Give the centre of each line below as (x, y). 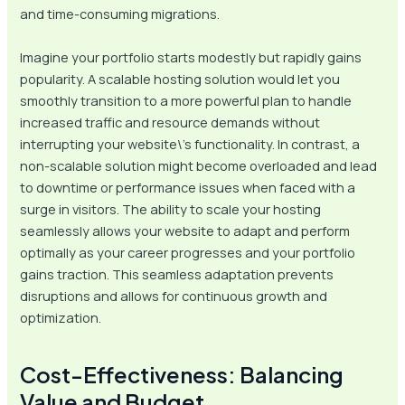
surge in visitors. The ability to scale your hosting (171, 208)
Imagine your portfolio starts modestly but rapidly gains (191, 57)
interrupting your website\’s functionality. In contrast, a (190, 143)
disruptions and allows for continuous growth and (174, 295)
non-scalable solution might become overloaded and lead (199, 165)
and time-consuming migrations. (120, 14)
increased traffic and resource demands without (170, 122)
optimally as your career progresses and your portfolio (188, 252)
